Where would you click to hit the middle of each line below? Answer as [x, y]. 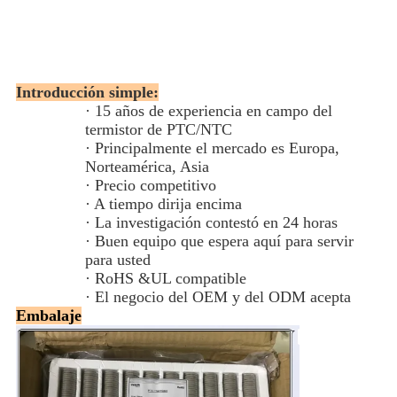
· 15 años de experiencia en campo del [208, 110]
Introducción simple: [87, 92]
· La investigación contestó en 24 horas [211, 222]
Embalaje [48, 315]
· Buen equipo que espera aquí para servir [219, 241]
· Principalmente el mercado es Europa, [212, 148]
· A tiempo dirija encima [163, 203]
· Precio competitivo [150, 185]
